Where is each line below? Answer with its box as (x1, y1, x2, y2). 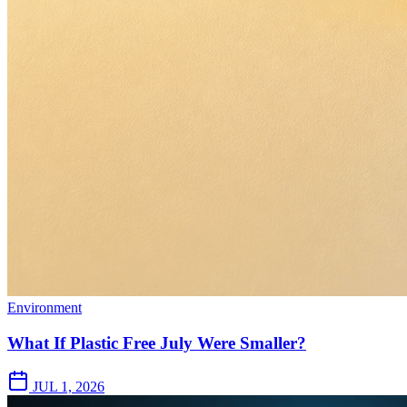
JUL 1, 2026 (33, 379, 104, 395)
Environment (7, 299, 82, 315)
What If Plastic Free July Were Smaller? (7, 333, 306, 352)
